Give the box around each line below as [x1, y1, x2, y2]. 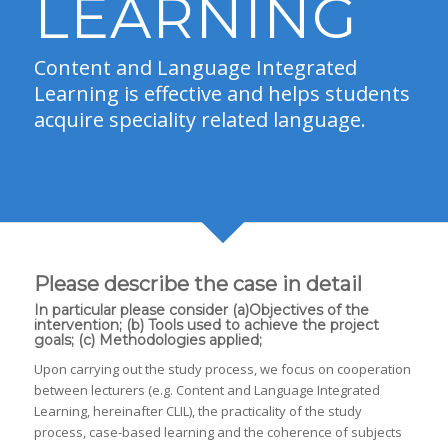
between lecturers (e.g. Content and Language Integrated [33, 381, 380, 400]
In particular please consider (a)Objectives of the [33, 301, 369, 319]
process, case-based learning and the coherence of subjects [33, 423, 402, 442]
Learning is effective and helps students [34, 80, 410, 107]
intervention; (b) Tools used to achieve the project [33, 316, 379, 334]
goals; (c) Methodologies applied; [33, 331, 262, 349]
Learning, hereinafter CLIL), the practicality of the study [33, 402, 362, 421]
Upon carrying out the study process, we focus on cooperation [33, 360, 411, 379]
